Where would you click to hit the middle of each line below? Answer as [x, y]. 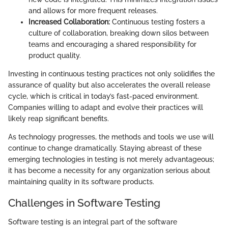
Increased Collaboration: [69, 22]
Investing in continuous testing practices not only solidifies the [111, 74]
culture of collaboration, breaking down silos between [119, 33]
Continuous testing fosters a [158, 22]
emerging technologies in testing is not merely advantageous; [111, 159]
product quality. [55, 55]
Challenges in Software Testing [84, 203]
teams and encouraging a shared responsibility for [112, 44]
